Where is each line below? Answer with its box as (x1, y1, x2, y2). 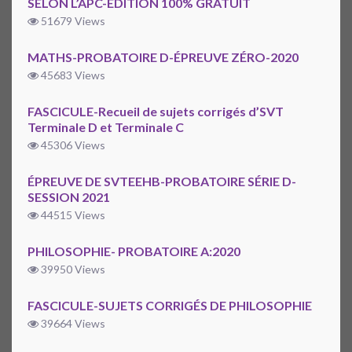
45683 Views (38, 68, 105, 82)
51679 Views (38, 14, 105, 28)
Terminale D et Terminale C (27, 119, 184, 135)
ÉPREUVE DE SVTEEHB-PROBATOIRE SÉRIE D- (27, 174, 296, 189)
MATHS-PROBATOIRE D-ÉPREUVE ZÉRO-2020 (27, 49, 299, 65)
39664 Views (38, 317, 105, 331)
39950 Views (38, 262, 105, 277)
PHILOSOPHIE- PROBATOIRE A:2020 (27, 244, 240, 259)
